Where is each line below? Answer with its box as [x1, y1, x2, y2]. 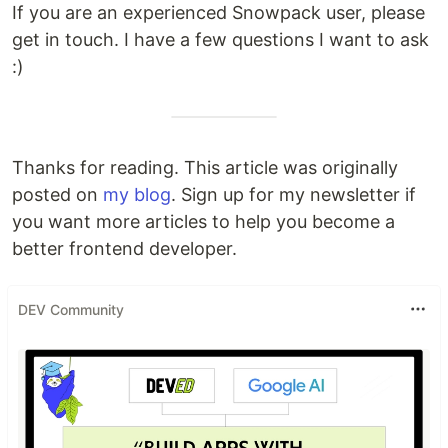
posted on [12, 184, 103, 205]
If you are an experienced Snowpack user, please [12, 2, 425, 23]
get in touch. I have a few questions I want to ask [12, 29, 429, 50]
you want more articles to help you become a [12, 211, 395, 232]
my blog [103, 184, 171, 205]
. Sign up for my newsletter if [171, 184, 416, 205]
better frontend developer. [12, 238, 237, 259]
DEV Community [18, 300, 124, 318]
